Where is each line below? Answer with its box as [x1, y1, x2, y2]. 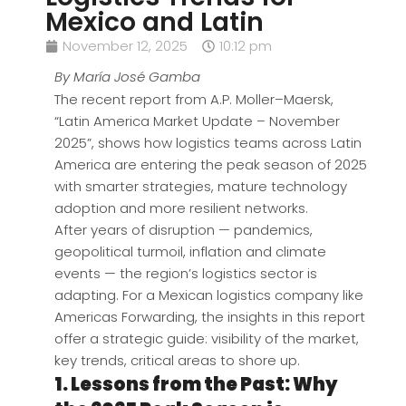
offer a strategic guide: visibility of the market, [54, 329, 359, 349]
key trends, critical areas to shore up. [54, 351, 300, 371]
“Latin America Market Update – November [54, 111, 340, 131]
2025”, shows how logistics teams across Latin [54, 133, 362, 153]
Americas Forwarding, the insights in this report [54, 307, 365, 327]
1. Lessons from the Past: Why [54, 372, 338, 398]
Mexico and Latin [45, 5, 264, 41]
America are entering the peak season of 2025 [54, 155, 367, 175]
